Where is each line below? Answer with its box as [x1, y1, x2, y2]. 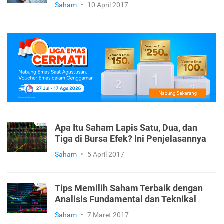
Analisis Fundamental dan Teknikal [55, 194, 196, 205]
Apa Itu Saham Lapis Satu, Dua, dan [55, 123, 197, 133]
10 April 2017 [87, 1, 128, 9]
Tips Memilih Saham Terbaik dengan [55, 183, 203, 194]
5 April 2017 [87, 150, 124, 159]
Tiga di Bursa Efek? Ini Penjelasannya [55, 134, 206, 144]
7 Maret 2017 [87, 211, 129, 219]
